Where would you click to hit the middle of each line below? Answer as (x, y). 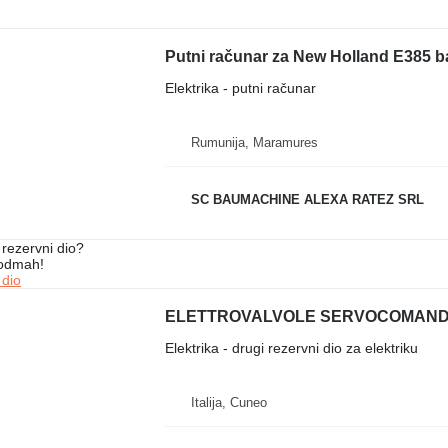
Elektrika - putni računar (240, 87)
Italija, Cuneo (228, 402)
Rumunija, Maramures (254, 142)
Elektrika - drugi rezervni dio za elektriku (291, 347)
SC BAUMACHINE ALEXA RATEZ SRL (307, 200)
